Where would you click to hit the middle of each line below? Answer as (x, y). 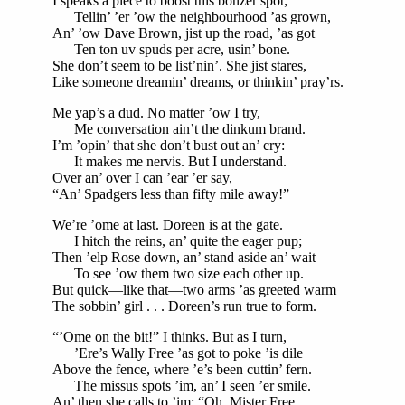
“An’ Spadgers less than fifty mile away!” (171, 193)
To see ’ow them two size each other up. (178, 273)
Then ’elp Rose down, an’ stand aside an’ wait (184, 257)
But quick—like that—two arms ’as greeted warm (194, 289)
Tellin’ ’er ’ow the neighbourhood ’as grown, (192, 16)
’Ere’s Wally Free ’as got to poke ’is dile (178, 353)
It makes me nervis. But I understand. (170, 161)
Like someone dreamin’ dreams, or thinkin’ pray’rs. (198, 81)
